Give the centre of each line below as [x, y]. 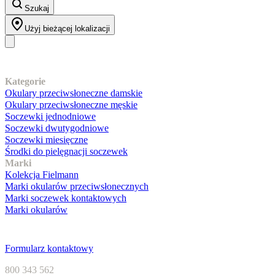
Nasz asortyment [57, 65]
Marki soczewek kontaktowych [66, 198]
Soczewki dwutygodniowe [57, 128]
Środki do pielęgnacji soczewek [66, 151]
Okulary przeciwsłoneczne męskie [71, 104]
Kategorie [25, 81]
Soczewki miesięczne [46, 139]
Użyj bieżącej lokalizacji [67, 28]
